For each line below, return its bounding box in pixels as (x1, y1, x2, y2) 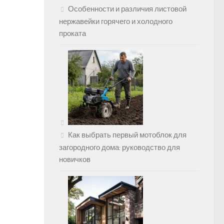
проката (59, 29, 86, 38)
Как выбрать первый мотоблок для (68, 130, 186, 140)
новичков (59, 155, 90, 164)
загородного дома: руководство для (59, 143, 180, 152)
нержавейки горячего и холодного (59, 17, 172, 26)
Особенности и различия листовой (68, 4, 186, 14)
